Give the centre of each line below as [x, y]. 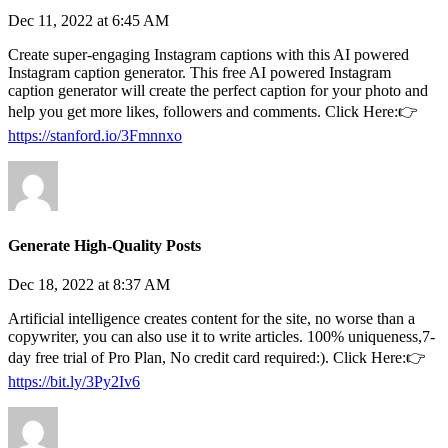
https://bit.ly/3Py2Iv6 [74, 381]
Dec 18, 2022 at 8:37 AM [89, 284]
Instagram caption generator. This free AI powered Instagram [199, 73]
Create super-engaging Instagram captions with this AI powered [208, 55]
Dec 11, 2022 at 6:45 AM [88, 21]
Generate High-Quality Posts [104, 245]
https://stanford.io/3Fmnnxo [95, 136]
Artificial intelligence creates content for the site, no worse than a [211, 318]
